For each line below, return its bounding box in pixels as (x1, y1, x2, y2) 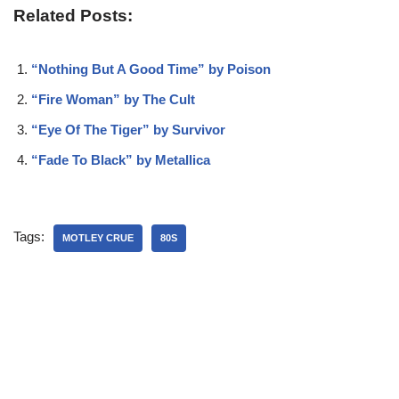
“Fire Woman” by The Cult (31, 91, 195, 107)
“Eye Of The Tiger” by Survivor (31, 121, 225, 137)
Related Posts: (13, 5, 133, 25)
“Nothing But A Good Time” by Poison (31, 61, 271, 77)
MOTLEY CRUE (62, 232, 134, 243)
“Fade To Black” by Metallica (31, 151, 210, 167)
